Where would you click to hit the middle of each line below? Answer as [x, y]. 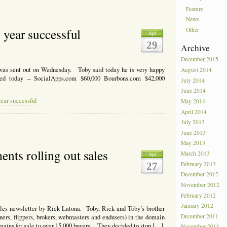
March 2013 [196, 154]
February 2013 [199, 164]
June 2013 [194, 133]
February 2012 [199, 195]
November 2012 [200, 185]
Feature [195, 9]
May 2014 [193, 101]
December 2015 [200, 59]
